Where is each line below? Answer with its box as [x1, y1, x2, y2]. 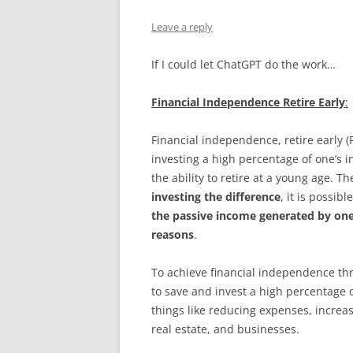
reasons [151, 227, 194, 242]
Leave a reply [151, 20, 213, 34]
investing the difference [151, 189, 281, 204]
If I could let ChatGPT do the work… [151, 57, 336, 72]
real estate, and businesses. [151, 321, 299, 336]
